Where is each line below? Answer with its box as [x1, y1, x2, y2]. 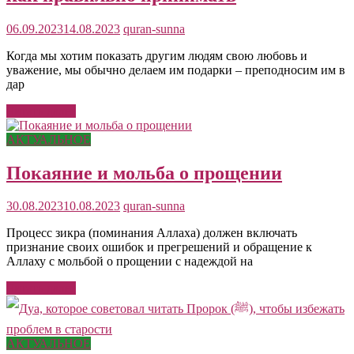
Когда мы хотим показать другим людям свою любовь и [6, 48, 307, 62]
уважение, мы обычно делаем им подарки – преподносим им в [6, 62, 345, 77]
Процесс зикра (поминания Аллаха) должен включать [6, 226, 297, 240]
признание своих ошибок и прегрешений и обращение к [6, 240, 312, 254]
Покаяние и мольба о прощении [6, 162, 282, 183]
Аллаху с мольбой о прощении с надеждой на [6, 254, 253, 269]
